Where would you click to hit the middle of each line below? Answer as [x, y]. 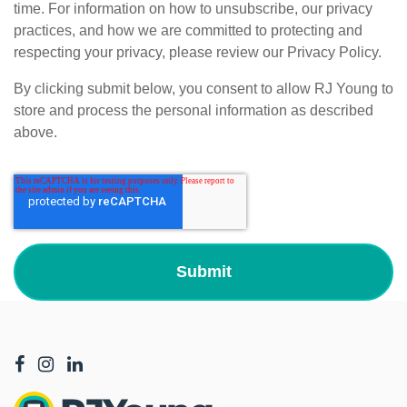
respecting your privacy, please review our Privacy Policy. [198, 52]
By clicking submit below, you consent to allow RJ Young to [203, 88]
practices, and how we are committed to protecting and [188, 30]
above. [37, 132]
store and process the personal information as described [194, 110]
